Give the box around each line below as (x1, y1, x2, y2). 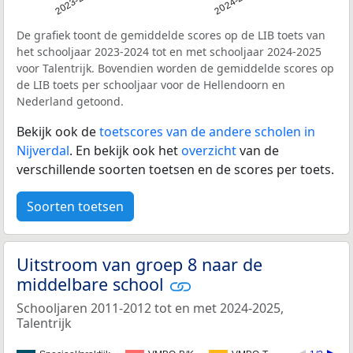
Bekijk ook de (17, 123, 99, 141)
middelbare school (17, 273, 169, 296)
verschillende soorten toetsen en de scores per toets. (17, 161, 334, 179)
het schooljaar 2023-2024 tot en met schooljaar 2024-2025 (17, 44, 321, 60)
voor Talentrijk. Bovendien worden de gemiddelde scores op (17, 61, 334, 76)
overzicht (181, 142, 236, 160)
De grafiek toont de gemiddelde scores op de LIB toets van (17, 28, 325, 43)
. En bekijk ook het (69, 142, 181, 160)
